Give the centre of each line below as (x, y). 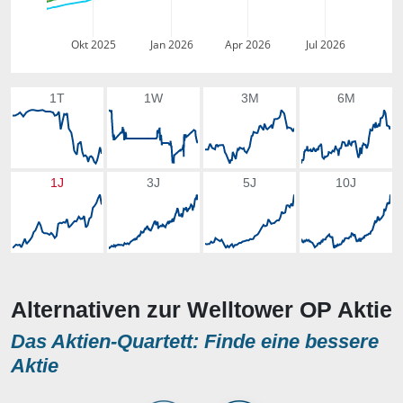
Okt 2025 (93, 45)
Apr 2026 (248, 45)
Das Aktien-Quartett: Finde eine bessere (195, 341)
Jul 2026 (325, 45)
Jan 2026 (171, 45)
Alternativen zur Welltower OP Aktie (201, 309)
